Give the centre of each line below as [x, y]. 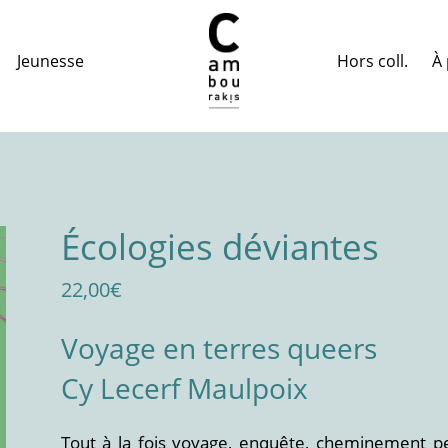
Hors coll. [372, 60]
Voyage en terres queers [218, 348]
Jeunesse [50, 61]
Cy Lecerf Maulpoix [184, 388]
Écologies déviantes [219, 246]
